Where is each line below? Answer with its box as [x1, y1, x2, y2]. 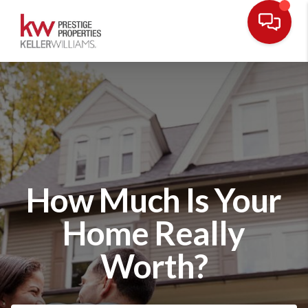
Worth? [100, 245, 208, 285]
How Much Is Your [26, 179, 282, 219]
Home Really [63, 212, 245, 252]
